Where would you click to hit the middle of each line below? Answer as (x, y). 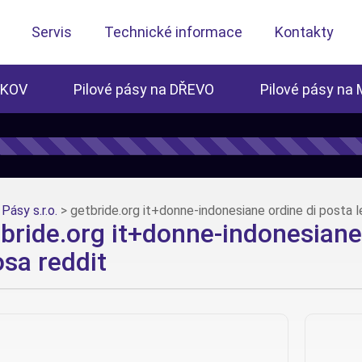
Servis (52, 32)
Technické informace (173, 32)
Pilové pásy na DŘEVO (144, 89)
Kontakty (304, 32)
